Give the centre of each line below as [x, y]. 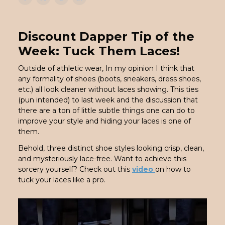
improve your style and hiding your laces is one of [104, 121]
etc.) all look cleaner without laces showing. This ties [108, 89]
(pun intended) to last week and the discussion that [108, 100]
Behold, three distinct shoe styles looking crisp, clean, [111, 148]
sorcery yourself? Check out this [75, 169]
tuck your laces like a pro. [62, 180]
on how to [173, 169]
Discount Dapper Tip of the [106, 36]
